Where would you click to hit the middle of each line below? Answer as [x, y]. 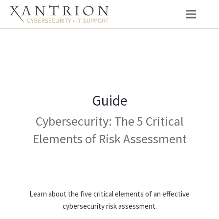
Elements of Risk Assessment [109, 138]
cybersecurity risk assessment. [109, 206]
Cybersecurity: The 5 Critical [109, 121]
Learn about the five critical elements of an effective [109, 194]
